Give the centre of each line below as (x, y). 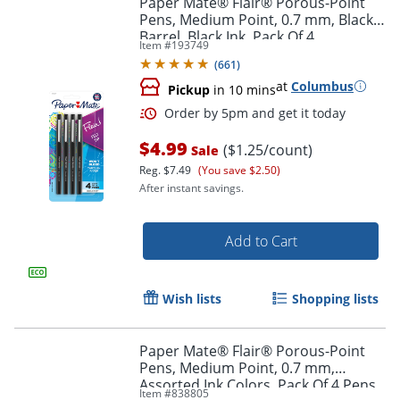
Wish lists (192, 298)
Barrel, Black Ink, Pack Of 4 (227, 36)
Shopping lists (335, 298)
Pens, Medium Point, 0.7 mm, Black (256, 19)
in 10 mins (243, 89)
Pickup (189, 89)
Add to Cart (261, 241)
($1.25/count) (268, 150)
